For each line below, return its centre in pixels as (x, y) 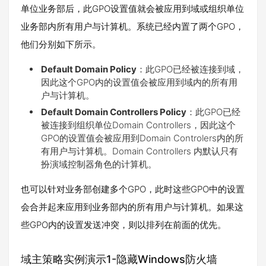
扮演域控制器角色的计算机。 (99, 164)
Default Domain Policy (89, 69)
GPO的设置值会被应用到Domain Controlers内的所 (142, 138)
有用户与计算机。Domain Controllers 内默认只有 (140, 151)
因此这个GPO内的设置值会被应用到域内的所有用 (139, 82)
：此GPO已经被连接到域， (190, 69)
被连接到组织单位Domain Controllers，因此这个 (138, 125)
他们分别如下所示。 (61, 44)
